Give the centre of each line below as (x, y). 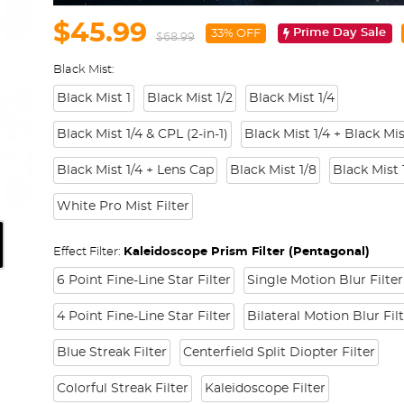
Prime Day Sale (340, 33)
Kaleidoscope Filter (265, 389)
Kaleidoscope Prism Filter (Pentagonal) (246, 252)
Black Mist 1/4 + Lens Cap (135, 170)
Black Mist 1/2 (189, 98)
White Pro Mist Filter (123, 207)
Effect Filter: (88, 252)
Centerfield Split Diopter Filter (279, 353)
